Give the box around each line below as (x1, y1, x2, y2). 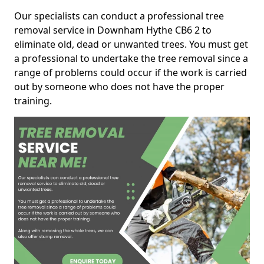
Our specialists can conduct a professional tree (14, 9, 224, 22)
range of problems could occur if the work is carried (14, 66, 247, 79)
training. (14, 94, 52, 107)
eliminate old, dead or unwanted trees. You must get (14, 38, 248, 51)
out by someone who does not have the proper (14, 80, 225, 93)
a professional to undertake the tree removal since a (14, 52, 248, 65)
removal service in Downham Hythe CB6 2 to (14, 24, 212, 37)
